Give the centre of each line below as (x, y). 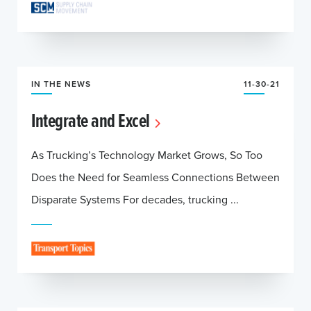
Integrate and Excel (91, 120)
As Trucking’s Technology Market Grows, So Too (147, 155)
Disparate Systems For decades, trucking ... (135, 199)
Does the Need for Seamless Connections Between (155, 177)
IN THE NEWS (61, 84)
